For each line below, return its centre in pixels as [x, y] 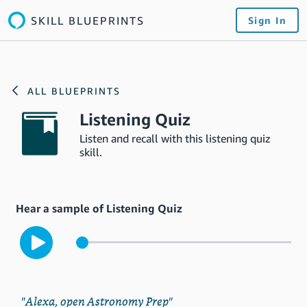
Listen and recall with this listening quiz [175, 138]
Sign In [267, 20]
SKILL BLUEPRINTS [88, 20]
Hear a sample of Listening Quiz [99, 208]
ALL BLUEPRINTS [74, 91]
